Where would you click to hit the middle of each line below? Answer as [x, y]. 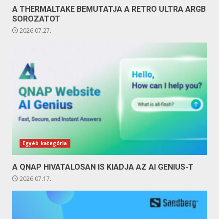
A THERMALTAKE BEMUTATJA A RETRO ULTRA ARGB [109, 9]
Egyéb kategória [45, 143]
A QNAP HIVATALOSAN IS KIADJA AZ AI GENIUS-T [103, 167]
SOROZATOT [36, 19]
